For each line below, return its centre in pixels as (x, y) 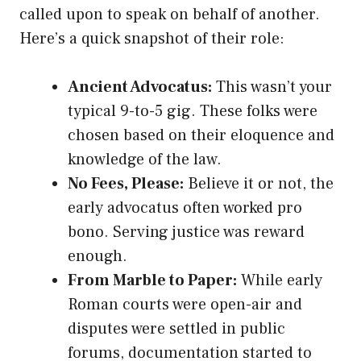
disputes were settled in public (176, 329)
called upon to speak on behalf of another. (170, 15)
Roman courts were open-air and (185, 305)
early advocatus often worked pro (185, 208)
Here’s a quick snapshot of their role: (152, 39)
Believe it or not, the (259, 184)
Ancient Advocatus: (140, 87)
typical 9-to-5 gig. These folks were (193, 112)
